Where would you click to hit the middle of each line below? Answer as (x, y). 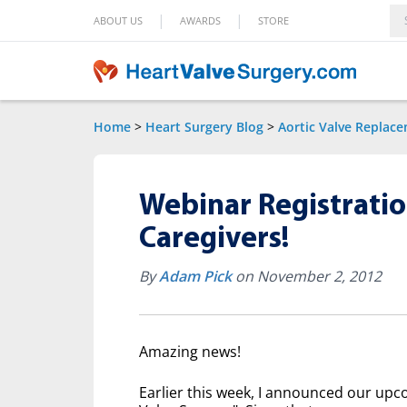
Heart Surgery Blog (204, 127)
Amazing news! (190, 352)
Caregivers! (214, 239)
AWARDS (200, 20)
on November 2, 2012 (307, 276)
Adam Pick (195, 276)
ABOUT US (118, 20)
